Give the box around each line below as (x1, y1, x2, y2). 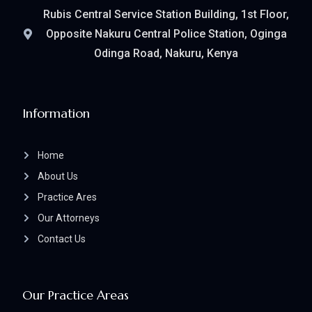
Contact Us (38, 233, 86, 244)
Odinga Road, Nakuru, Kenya (94, 46, 238, 60)
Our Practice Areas (22, 286, 129, 303)
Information (22, 104, 90, 121)
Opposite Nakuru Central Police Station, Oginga (45, 26, 287, 40)
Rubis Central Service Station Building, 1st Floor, (43, 7, 289, 21)
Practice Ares (38, 191, 97, 203)
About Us (38, 170, 78, 182)
